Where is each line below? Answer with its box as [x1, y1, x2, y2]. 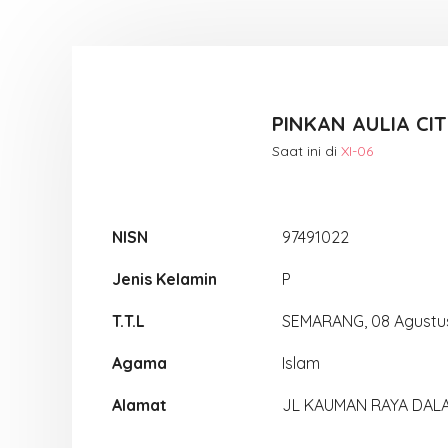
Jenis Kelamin [112, 269, 217, 289]
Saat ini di [272, 141, 341, 160]
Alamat [112, 395, 167, 415]
